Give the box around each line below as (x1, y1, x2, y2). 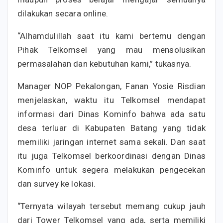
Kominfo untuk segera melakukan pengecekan (17, 164, 206, 175)
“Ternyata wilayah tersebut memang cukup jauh (17, 201, 206, 211)
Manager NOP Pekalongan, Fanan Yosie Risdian (17, 81, 206, 91)
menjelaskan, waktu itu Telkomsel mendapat (17, 95, 206, 105)
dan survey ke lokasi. (17, 178, 96, 189)
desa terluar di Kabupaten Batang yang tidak (17, 122, 206, 133)
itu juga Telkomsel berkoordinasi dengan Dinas (17, 150, 206, 161)
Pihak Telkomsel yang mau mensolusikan (17, 44, 206, 55)
